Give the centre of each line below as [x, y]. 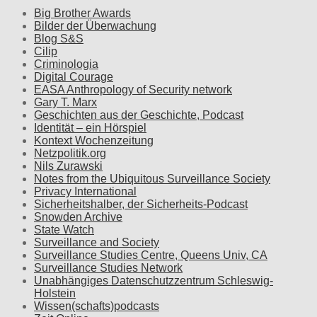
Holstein [55, 293]
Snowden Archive [78, 217]
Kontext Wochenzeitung [94, 140]
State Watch [64, 229]
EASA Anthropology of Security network [133, 89]
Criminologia [66, 64]
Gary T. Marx [65, 102]
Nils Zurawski [68, 166]
